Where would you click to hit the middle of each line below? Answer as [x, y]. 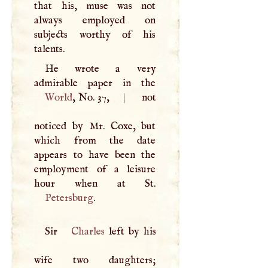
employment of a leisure [95, 169]
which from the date [95, 140]
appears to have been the [95, 155]
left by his [130, 232]
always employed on [95, 21]
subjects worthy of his [95, 35]
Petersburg [69, 198]
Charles [88, 232]
